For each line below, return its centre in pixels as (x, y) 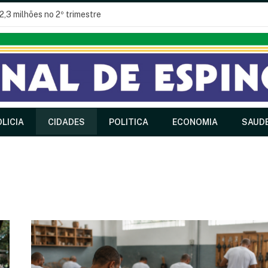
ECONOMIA (195, 122)
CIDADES (66, 122)
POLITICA (129, 122)
